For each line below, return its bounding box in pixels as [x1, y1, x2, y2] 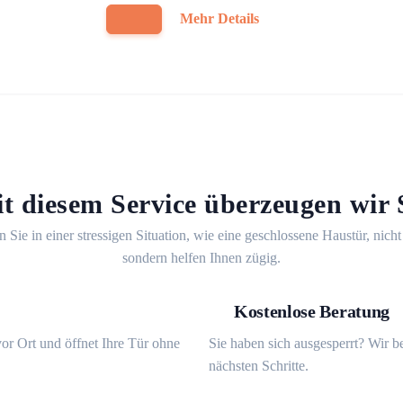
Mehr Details [180, 11, 259, 26]
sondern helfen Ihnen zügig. [122, 250, 281, 265]
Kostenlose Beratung [234, 301, 390, 321]
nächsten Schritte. [209, 358, 309, 373]
